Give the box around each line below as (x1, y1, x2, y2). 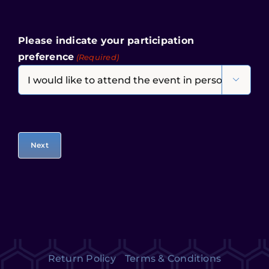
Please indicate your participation (18, 35, 195, 47)
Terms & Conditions (124, 252, 222, 264)
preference (18, 51, 74, 63)
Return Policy (47, 252, 116, 264)
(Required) (76, 52, 119, 62)
